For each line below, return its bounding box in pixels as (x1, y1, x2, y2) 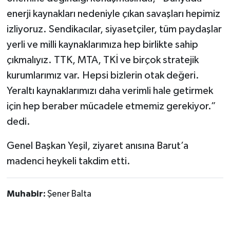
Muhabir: (6, 189, 47, 199)
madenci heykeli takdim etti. (6, 156, 130, 167)
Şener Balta (47, 189, 91, 199)
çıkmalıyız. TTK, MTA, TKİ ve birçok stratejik (6, 55, 199, 66)
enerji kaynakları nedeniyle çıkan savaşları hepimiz (6, 9, 220, 20)
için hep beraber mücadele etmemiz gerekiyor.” (6, 101, 216, 112)
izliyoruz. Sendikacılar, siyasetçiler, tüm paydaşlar (6, 24, 222, 35)
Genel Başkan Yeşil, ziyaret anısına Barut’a (6, 141, 188, 151)
